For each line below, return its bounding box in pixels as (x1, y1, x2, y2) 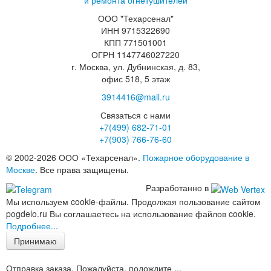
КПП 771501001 (104, 36, 167, 49)
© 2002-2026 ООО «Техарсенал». (6, 151, 143, 164)
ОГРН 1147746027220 (91, 48, 180, 61)
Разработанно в (146, 181, 211, 194)
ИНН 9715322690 (101, 24, 170, 37)
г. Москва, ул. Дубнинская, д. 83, (71, 60, 200, 73)
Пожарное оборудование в (143, 151, 249, 164)
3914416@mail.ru (101, 91, 170, 103)
